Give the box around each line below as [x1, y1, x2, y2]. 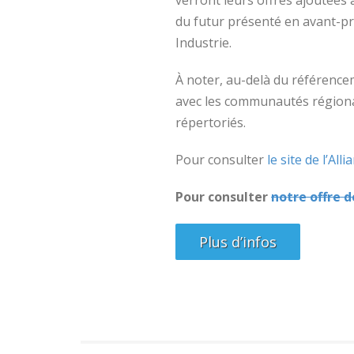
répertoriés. [175, 113, 246, 131]
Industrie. [175, 33, 232, 51]
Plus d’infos [199, 232, 277, 251]
